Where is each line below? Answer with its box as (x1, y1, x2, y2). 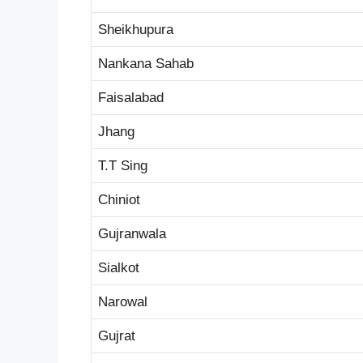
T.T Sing (98, 157, 147, 173)
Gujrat (98, 327, 135, 344)
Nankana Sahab (98, 55, 194, 71)
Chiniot (98, 191, 140, 207)
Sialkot (98, 259, 139, 275)
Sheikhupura (98, 21, 173, 37)
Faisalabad (98, 89, 164, 105)
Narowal (98, 293, 147, 310)
